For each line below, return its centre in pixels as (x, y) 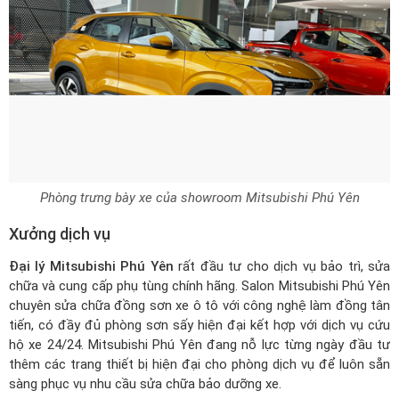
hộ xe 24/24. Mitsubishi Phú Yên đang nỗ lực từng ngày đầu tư (199, 345)
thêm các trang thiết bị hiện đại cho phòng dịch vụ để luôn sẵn (199, 364)
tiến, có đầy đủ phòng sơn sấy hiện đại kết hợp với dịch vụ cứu (199, 325)
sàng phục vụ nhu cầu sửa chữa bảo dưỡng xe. (145, 384)
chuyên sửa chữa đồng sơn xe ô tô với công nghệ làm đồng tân (199, 305)
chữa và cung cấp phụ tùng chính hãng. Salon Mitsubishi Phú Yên (199, 286)
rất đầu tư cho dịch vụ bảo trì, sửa (282, 266)
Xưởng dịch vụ (60, 234)
